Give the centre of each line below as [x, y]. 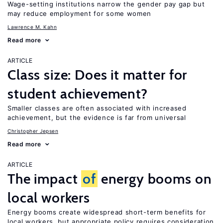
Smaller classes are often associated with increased [97, 108]
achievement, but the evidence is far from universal [97, 117]
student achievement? [78, 94]
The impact [45, 179]
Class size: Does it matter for [98, 75]
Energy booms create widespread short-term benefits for [107, 212]
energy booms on [155, 179]
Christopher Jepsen [33, 131]
